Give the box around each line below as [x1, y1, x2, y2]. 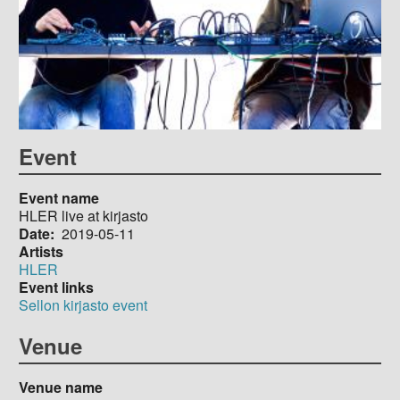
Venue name [18, 376, 103, 397]
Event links [18, 276, 94, 297]
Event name [18, 187, 99, 208]
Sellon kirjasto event [18, 294, 147, 315]
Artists [18, 240, 63, 262]
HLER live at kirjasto [18, 204, 148, 226]
